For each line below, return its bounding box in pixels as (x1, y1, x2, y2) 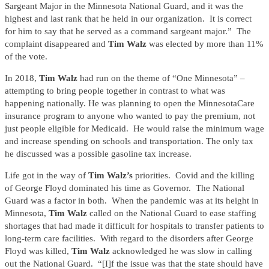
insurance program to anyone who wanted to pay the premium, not (5, 111, 255, 121)
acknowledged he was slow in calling (112, 246, 252, 256)
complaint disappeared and (5, 39, 108, 49)
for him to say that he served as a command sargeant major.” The (5, 26, 251, 37)
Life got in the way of (5, 171, 88, 181)
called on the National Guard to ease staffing (89, 208, 256, 219)
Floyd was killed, (5, 246, 71, 256)
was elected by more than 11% (149, 39, 264, 49)
